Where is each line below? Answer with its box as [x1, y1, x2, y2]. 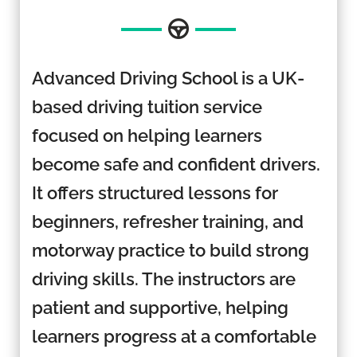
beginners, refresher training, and [31, 210, 304, 232]
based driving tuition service [31, 96, 262, 117]
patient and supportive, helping [31, 296, 288, 318]
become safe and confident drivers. [31, 153, 320, 175]
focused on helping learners [31, 124, 262, 146]
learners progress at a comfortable [31, 325, 316, 347]
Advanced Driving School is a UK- [31, 67, 304, 88]
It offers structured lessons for [31, 182, 278, 203]
